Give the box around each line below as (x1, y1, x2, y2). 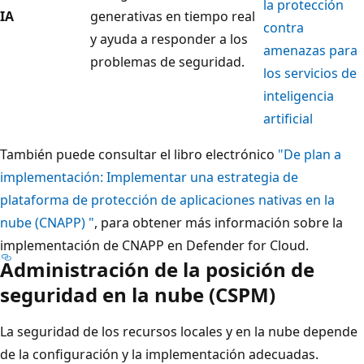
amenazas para (263, 41, 357, 60)
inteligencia (263, 87, 334, 106)
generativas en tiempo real (90, 7, 255, 26)
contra (263, 19, 304, 37)
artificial (263, 110, 313, 128)
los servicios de (263, 64, 357, 83)
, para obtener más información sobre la (94, 214, 343, 232)
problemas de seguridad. (90, 53, 245, 71)
